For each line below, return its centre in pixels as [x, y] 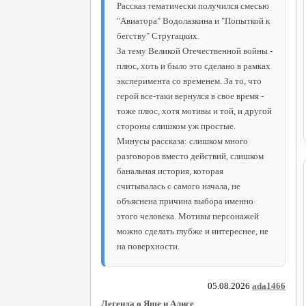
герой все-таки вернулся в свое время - [190, 96]
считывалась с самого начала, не [179, 186]
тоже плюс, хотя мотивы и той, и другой [194, 111]
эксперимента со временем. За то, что [189, 81]
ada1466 [269, 286]
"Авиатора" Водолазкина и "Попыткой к [193, 20]
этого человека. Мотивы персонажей [188, 216]
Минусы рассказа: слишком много [182, 141]
